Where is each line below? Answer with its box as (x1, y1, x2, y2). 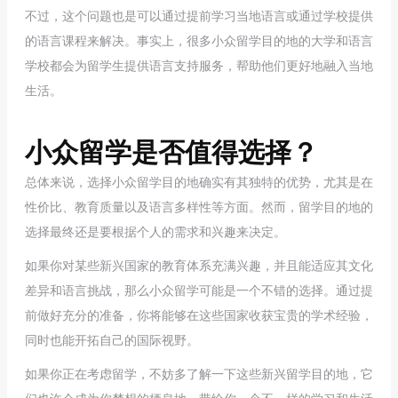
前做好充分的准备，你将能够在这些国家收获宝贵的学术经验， (25, 306, 373, 323)
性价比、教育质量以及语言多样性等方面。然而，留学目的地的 (25, 197, 373, 215)
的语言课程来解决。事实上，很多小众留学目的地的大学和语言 (25, 31, 373, 49)
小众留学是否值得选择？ (25, 131, 318, 170)
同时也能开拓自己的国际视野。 (25, 330, 199, 348)
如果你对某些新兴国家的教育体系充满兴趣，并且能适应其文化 (25, 256, 373, 274)
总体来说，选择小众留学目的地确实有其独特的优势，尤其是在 (25, 172, 373, 190)
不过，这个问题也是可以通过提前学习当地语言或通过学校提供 (25, 6, 373, 24)
